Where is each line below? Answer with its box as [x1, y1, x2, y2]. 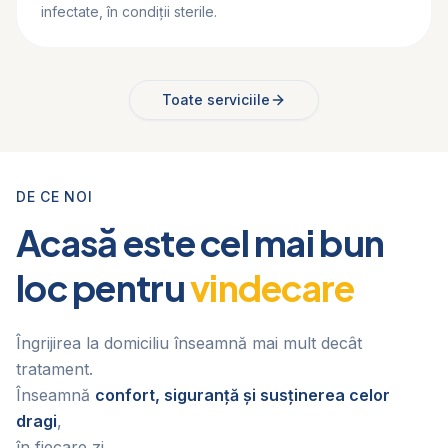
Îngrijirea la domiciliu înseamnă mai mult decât [16, 333, 362, 353]
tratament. [16, 359, 93, 379]
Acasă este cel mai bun [16, 220, 385, 265]
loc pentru [16, 265, 191, 310]
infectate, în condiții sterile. [41, 3, 217, 20]
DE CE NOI [16, 188, 93, 205]
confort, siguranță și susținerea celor [95, 385, 390, 405]
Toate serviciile [162, 91, 270, 108]
